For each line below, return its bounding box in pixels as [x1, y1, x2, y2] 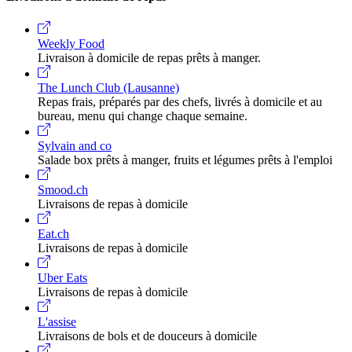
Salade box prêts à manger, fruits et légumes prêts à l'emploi [38, 152, 332, 167]
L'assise [38, 314, 76, 328]
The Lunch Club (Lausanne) [38, 80, 179, 94]
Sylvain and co [38, 138, 112, 152]
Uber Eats [38, 270, 87, 284]
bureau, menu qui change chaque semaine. [38, 108, 247, 123]
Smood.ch [38, 182, 88, 196]
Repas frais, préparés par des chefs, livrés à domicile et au [38, 94, 322, 108]
